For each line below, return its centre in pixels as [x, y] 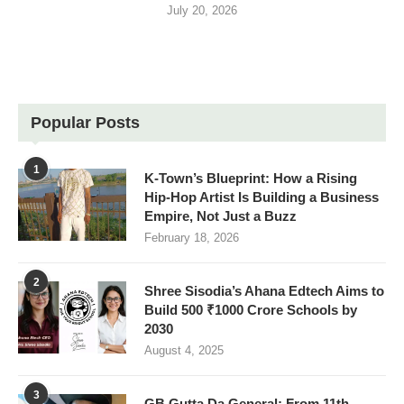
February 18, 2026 [192, 238]
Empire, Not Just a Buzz [220, 216]
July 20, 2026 [202, 11]
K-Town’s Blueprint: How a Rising [251, 179]
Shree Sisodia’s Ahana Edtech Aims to [264, 291]
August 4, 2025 [184, 351]
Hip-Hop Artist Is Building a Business [262, 197]
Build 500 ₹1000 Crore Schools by [251, 310]
